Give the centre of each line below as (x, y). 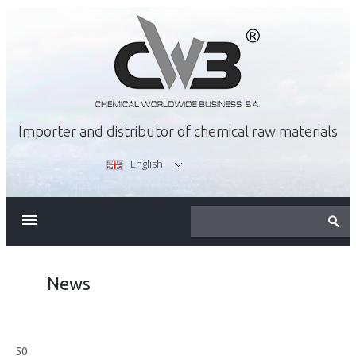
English (147, 164)
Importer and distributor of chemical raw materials (178, 131)
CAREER (84, 319)
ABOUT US (91, 219)
